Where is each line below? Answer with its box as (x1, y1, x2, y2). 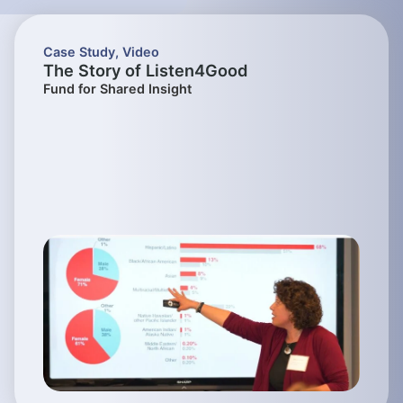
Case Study (43, 43, 115, 59)
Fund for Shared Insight (43, 80, 192, 96)
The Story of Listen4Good (43, 59, 247, 80)
